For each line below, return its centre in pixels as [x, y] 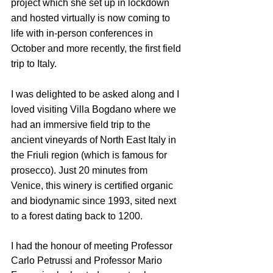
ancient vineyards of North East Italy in [95, 140]
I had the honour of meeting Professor [93, 246]
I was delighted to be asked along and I [96, 94]
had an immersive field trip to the [82, 125]
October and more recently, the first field [97, 48]
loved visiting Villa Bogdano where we [95, 109]
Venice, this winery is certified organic [93, 186]
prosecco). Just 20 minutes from [80, 170]
